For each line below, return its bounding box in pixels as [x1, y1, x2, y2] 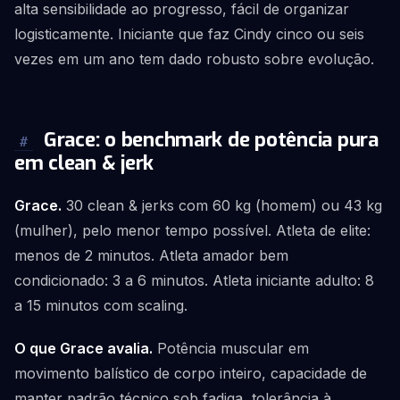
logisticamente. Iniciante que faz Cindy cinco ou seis [14, 25, 364, 43]
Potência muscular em [153, 339, 309, 357]
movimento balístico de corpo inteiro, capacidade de [14, 364, 367, 382]
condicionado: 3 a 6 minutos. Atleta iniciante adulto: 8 [14, 271, 374, 289]
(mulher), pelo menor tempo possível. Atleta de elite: [14, 221, 371, 239]
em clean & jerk [14, 150, 154, 176]
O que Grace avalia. [14, 339, 153, 357]
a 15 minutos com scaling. [14, 296, 187, 314]
